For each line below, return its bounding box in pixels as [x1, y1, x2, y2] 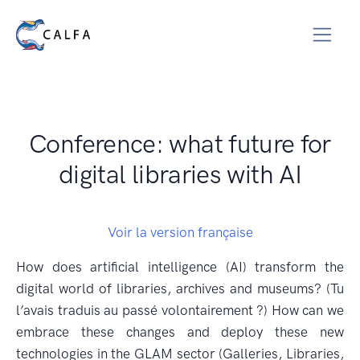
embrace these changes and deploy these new [16, 324, 344, 340]
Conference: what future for [29, 129, 331, 159]
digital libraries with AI [59, 159, 301, 190]
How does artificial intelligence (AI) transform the [16, 259, 344, 275]
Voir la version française [107, 224, 253, 240]
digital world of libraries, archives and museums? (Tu [16, 280, 344, 297]
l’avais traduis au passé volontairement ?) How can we [16, 302, 344, 318]
